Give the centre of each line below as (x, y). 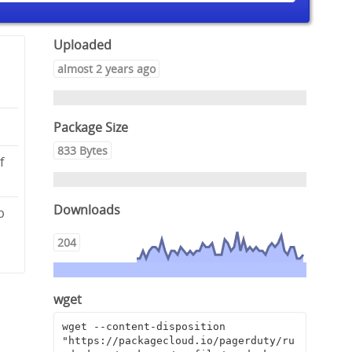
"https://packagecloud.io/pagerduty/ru (178, 341)
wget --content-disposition (143, 327)
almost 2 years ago (107, 68)
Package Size (91, 127)
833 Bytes (83, 151)
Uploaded (83, 45)
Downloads (87, 209)
